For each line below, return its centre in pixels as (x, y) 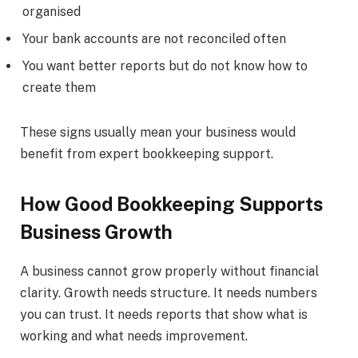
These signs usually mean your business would (158, 132)
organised (52, 11)
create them (59, 87)
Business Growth (96, 231)
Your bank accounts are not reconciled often (154, 38)
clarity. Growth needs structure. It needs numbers (169, 292)
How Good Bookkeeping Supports (171, 203)
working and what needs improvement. (134, 336)
